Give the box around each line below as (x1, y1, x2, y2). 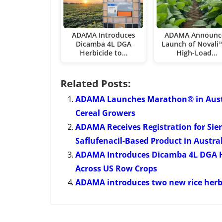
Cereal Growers (75, 107, 135, 118)
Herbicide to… (79, 48, 127, 57)
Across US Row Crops (75, 163, 157, 174)
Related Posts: (60, 76, 131, 90)
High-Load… (176, 48, 217, 57)
